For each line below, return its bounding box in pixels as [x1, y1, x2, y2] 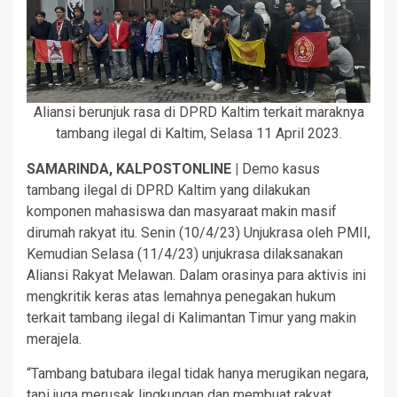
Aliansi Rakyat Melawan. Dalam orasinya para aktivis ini [27, 267, 366, 284]
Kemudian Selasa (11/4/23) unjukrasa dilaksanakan [27, 245, 343, 263]
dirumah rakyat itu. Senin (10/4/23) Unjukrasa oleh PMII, [27, 224, 370, 242]
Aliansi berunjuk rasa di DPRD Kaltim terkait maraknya [33, 104, 364, 121]
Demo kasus [238, 160, 320, 178]
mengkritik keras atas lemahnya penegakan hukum [27, 288, 336, 306]
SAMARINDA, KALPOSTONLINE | [27, 160, 238, 178]
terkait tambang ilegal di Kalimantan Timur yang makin [27, 309, 356, 327]
